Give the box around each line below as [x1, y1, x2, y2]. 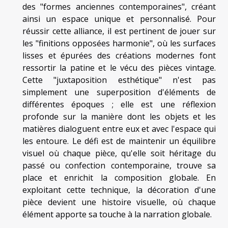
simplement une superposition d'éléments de [22, 86, 216, 98]
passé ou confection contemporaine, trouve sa [22, 159, 216, 171]
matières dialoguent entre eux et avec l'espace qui [22, 123, 216, 134]
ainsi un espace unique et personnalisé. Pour [22, 13, 216, 24]
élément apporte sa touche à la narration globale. [22, 208, 212, 220]
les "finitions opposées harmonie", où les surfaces [22, 37, 216, 49]
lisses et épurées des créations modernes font [22, 49, 216, 61]
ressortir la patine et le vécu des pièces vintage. [22, 62, 216, 73]
